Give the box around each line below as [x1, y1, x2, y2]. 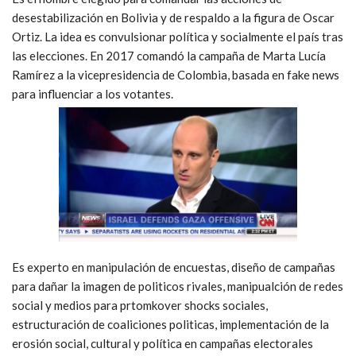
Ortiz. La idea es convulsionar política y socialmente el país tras [12, 29, 343, 44]
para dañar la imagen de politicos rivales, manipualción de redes [12, 279, 343, 294]
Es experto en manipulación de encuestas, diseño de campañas [12, 260, 335, 275]
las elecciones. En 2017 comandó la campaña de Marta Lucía [12, 48, 326, 64]
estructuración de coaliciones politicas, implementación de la [12, 317, 329, 332]
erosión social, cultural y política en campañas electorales [12, 336, 313, 351]
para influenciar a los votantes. [12, 87, 173, 102]
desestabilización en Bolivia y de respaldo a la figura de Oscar [12, 10, 335, 25]
